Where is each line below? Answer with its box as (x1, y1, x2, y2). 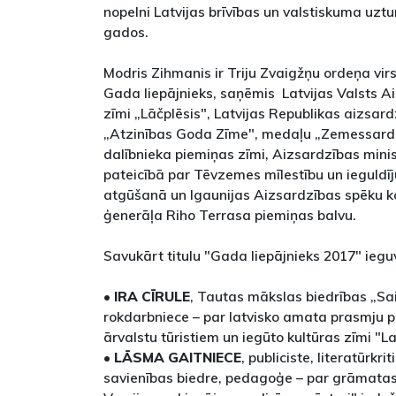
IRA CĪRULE (110, 287, 190, 306)
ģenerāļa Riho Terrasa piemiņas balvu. (103, 206, 356, 225)
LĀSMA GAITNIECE (114, 348, 241, 367)
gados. (103, 23, 148, 42)
